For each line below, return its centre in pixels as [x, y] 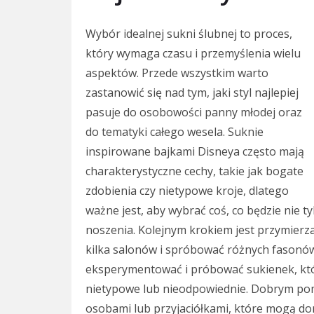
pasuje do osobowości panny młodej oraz [194, 112]
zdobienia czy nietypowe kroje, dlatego [187, 190]
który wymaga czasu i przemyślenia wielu [193, 53]
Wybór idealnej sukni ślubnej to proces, [189, 33]
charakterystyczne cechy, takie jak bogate [194, 171]
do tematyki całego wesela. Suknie [175, 131]
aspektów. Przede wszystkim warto [177, 73]
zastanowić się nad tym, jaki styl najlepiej [192, 92]
